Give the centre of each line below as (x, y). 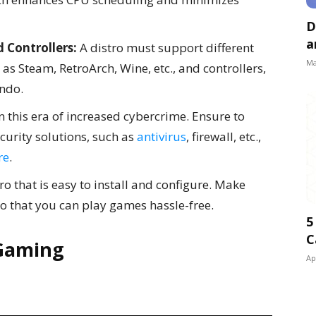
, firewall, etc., (224, 136)
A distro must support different (165, 48)
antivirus (162, 136)
